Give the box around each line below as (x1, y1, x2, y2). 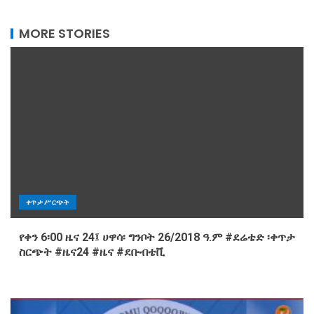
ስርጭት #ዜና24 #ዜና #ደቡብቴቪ (19, 245, 165, 259)
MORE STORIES (19, 25, 110, 43)
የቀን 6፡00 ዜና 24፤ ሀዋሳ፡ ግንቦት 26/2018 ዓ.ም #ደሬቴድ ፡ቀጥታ (19, 231, 295, 245)
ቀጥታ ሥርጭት (26, 198, 69, 207)
